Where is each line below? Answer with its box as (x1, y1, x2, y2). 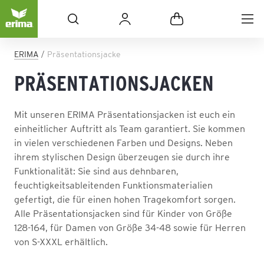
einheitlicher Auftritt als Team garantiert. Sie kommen (14, 123, 245, 134)
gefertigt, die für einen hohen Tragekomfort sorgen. (14, 194, 236, 204)
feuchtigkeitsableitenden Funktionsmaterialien (14, 180, 213, 190)
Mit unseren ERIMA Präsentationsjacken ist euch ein (14, 109, 235, 120)
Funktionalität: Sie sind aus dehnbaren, (14, 166, 179, 176)
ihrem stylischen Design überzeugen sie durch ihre (14, 151, 230, 162)
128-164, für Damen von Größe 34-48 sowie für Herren (14, 222, 246, 233)
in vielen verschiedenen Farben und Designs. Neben (14, 137, 233, 148)
